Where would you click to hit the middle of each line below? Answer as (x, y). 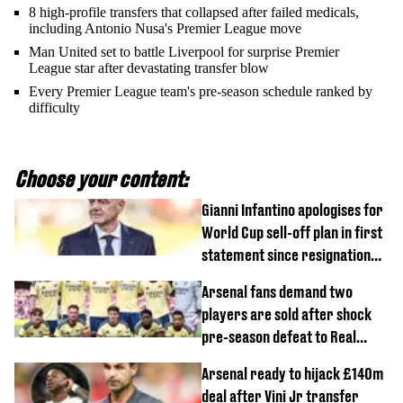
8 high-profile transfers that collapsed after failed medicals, (194, 12)
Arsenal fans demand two (277, 292)
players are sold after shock (287, 314)
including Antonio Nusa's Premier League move (165, 28)
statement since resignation (286, 255)
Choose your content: (101, 179)
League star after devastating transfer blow (149, 68)
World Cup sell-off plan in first (292, 233)
